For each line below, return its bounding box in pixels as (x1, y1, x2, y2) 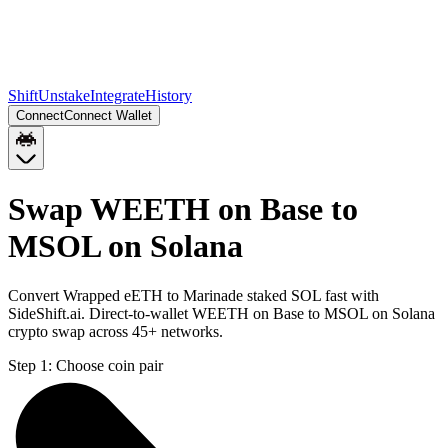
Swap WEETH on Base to (8, 191, 358, 228)
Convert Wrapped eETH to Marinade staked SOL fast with (8, 286, 379, 304)
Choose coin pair (56, 356, 163, 374)
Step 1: (8, 356, 52, 374)
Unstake (38, 87, 90, 104)
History (145, 87, 192, 104)
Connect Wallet (64, 108, 152, 123)
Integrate (90, 87, 145, 104)
